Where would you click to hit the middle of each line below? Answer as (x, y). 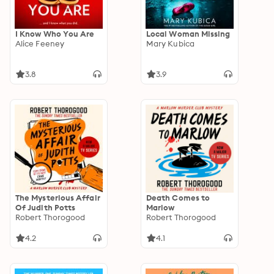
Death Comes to (178, 198)
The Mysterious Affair (58, 198)
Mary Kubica (170, 43)
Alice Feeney (40, 43)
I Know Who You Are (55, 34)
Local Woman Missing (188, 34)
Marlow (161, 207)
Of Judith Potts (46, 207)
